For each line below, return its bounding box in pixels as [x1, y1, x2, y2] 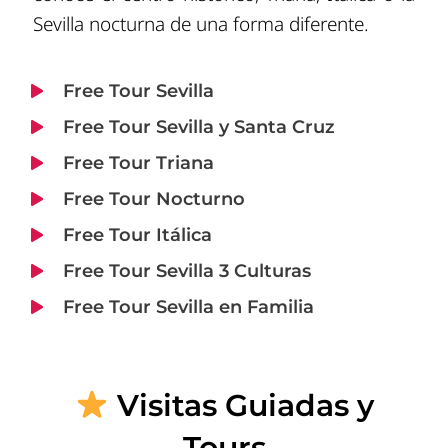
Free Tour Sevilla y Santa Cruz [62, 115, 335, 138]
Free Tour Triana [62, 151, 214, 174]
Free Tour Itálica [62, 223, 212, 246]
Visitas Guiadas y [108, 386, 374, 424]
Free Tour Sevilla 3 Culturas [62, 259, 311, 282]
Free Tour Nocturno [62, 187, 245, 210]
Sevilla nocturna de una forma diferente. [33, 11, 369, 38]
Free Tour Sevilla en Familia [62, 295, 314, 318]
